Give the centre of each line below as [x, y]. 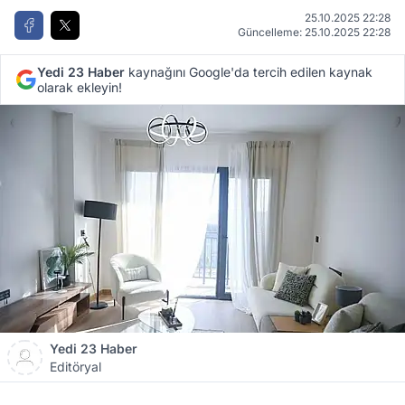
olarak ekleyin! [80, 87]
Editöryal [75, 367]
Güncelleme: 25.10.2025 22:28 [314, 32]
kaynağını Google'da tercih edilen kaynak [249, 72]
